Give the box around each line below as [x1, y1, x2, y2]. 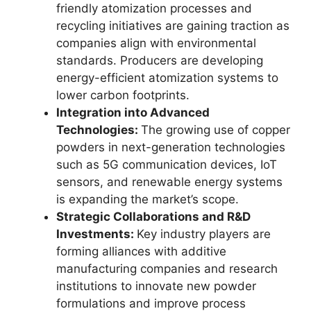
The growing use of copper [141, 123, 290, 137]
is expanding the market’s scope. [56, 192, 239, 206]
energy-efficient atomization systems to [56, 71, 278, 85]
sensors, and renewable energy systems [56, 175, 283, 189]
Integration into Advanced [56, 106, 210, 119]
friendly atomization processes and [56, 1, 252, 15]
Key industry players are [137, 227, 271, 241]
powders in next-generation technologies [56, 140, 285, 154]
